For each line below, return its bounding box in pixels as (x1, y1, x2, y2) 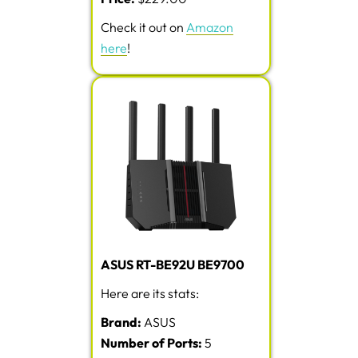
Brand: (101, 314, 141, 331)
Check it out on (101, 19, 186, 36)
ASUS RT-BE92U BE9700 (101, 257, 245, 273)
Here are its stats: (101, 285, 199, 302)
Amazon (186, 19, 233, 36)
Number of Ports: (101, 335, 202, 352)
